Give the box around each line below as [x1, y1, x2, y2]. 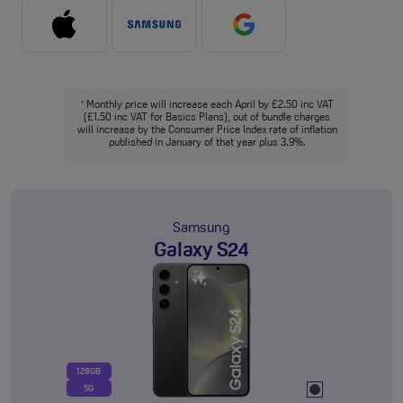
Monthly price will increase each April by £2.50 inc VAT [83, 100, 334, 112]
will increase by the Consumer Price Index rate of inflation [76, 125, 337, 137]
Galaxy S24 [154, 240, 249, 263]
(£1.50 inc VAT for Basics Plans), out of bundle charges [84, 112, 330, 124]
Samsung [173, 221, 230, 237]
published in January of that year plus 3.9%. [108, 138, 306, 149]
